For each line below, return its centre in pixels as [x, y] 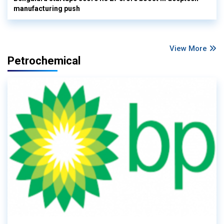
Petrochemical [44, 60]
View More [189, 48]
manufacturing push [47, 8]
